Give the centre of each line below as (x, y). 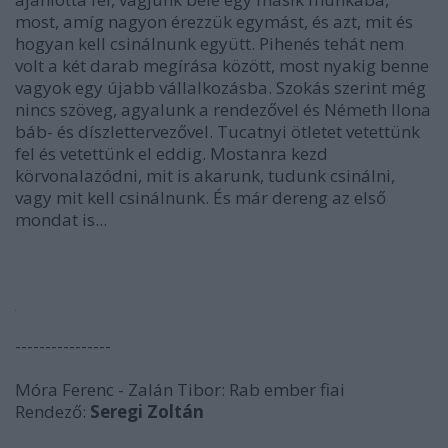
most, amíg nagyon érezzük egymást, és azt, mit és (214, 21)
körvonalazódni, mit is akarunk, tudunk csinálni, (205, 175)
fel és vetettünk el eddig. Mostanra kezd (171, 153)
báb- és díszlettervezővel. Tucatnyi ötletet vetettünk (217, 131)
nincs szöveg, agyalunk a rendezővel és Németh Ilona (223, 109)
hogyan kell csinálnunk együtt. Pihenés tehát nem (209, 43)
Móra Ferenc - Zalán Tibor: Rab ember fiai (180, 389)
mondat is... (61, 219)
